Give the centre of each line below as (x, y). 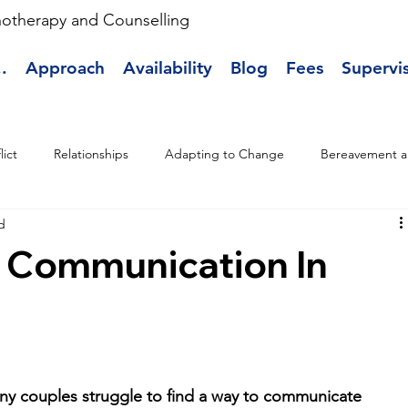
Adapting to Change (225, 153)
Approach (66, 67)
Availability (168, 67)
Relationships (92, 153)
